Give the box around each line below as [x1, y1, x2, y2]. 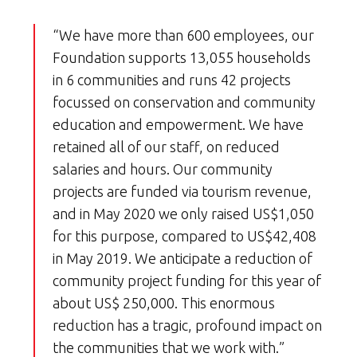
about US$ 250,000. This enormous [53, 295, 275, 312]
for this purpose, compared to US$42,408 [53, 228, 316, 245]
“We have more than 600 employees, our [53, 27, 314, 44]
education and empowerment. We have [53, 116, 304, 133]
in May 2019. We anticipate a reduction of [53, 250, 312, 267]
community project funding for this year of [53, 273, 321, 289]
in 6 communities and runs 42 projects [53, 72, 291, 88]
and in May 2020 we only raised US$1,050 [53, 206, 314, 222]
